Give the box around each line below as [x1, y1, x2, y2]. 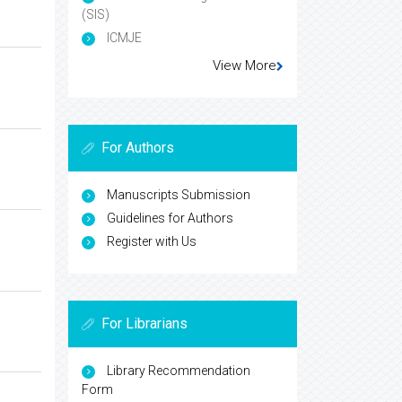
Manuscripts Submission [107, 188, 250, 203]
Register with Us [107, 234, 197, 249]
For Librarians [101, 315, 188, 333]
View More [213, 57, 276, 74]
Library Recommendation [107, 363, 250, 379]
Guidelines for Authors [107, 211, 233, 226]
